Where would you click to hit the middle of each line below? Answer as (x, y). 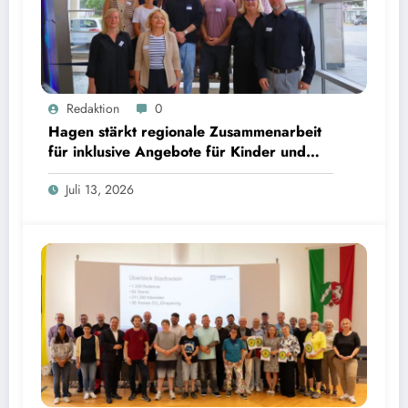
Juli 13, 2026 (100, 189)
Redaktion (93, 108)
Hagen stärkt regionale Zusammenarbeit (185, 132)
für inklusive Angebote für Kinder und (177, 152)
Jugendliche (87, 172)
